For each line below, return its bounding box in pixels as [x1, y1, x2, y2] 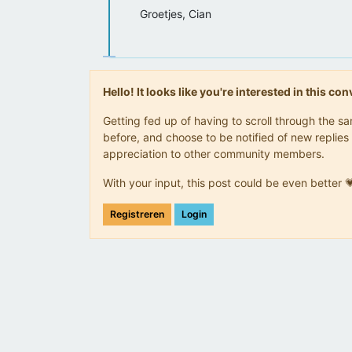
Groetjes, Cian [140, 7, 211, 20]
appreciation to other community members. [103, 147, 324, 160]
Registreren [110, 208, 164, 220]
